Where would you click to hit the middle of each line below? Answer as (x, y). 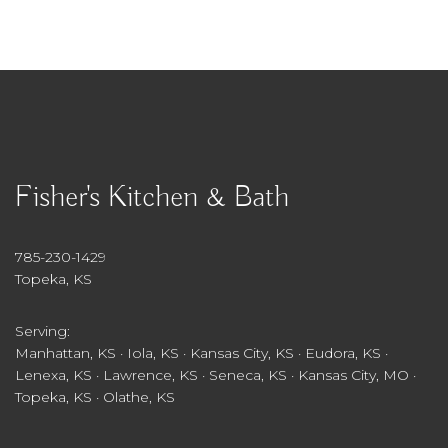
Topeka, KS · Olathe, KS (95, 396)
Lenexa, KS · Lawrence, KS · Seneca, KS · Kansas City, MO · (215, 374)
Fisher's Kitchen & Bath (152, 197)
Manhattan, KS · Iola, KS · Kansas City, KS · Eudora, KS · (201, 352)
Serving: (42, 330)
